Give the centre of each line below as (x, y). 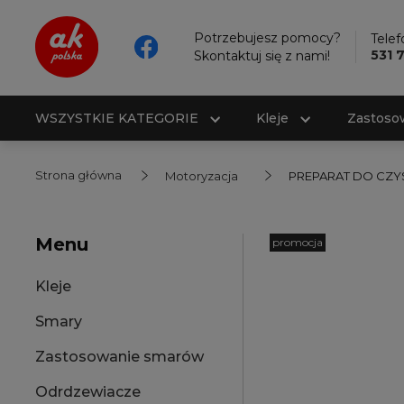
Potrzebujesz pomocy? (268, 38)
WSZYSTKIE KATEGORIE (117, 118)
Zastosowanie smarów (119, 357)
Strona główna (78, 175)
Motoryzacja (202, 176)
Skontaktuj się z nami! (262, 56)
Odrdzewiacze (88, 392)
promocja (298, 243)
